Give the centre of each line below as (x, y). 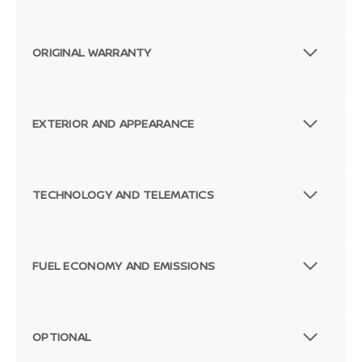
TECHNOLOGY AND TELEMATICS (123, 195)
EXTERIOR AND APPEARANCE (114, 124)
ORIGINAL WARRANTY (92, 53)
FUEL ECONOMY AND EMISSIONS (124, 266)
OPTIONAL (62, 337)
